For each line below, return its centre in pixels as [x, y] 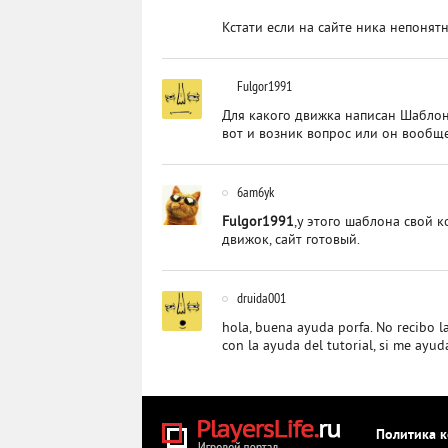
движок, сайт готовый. [291, 240]
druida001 [261, 298]
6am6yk [255, 192]
